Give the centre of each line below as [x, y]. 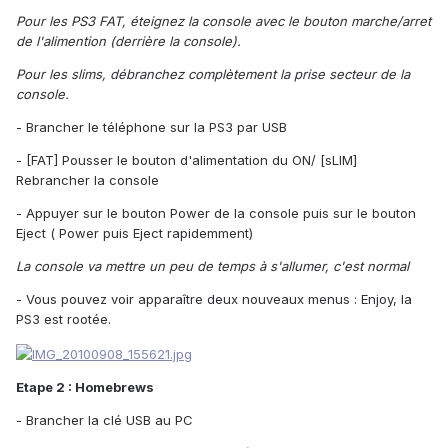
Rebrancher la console [87, 180]
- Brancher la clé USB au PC [104, 419]
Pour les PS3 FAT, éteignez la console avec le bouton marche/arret [223, 21]
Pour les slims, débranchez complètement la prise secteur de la [213, 74]
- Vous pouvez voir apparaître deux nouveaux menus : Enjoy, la [214, 299]
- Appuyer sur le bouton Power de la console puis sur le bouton [216, 213]
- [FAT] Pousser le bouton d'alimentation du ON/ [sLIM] [186, 160]
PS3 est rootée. [63, 319]
